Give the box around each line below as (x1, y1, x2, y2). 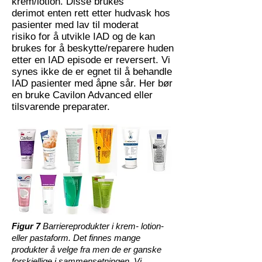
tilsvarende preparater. (12, 101, 119, 112)
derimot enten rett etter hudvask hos (12, 8, 170, 19)
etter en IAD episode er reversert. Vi (12, 54, 170, 65)
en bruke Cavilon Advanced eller (12, 89, 153, 101)
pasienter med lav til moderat (12, 19, 139, 30)
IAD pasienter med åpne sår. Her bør (12, 78, 173, 89)
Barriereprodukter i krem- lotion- (43, 221, 164, 231)
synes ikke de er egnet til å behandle (12, 66, 172, 77)
